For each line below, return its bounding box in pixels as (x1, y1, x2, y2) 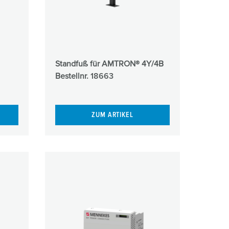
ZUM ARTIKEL (91, 111, 133, 119)
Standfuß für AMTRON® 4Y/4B (55, 59, 164, 68)
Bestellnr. (55, 72, 90, 80)
